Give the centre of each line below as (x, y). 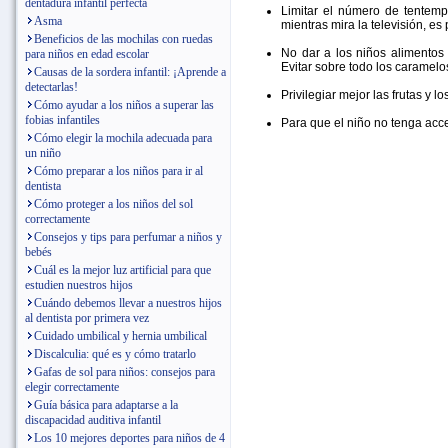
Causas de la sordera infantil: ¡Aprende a (130, 72)
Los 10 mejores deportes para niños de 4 (129, 438)
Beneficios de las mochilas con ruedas (123, 39)
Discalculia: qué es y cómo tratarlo (115, 354)
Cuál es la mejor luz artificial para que (122, 270)
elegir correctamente (72, 387)
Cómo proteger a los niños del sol (113, 204)
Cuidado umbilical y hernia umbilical (120, 336)
